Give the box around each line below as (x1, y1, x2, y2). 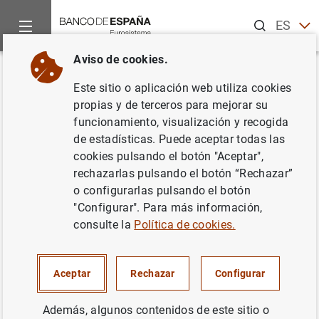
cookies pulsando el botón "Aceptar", (73, 150, 264, 163)
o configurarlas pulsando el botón (73, 184, 251, 197)
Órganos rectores (218, 65, 297, 76)
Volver (23, 71, 56, 85)
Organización (139, 65, 200, 76)
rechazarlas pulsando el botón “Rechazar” (73, 167, 293, 180)
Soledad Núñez (9, 90, 150, 114)
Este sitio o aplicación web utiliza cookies (73, 81, 292, 95)
